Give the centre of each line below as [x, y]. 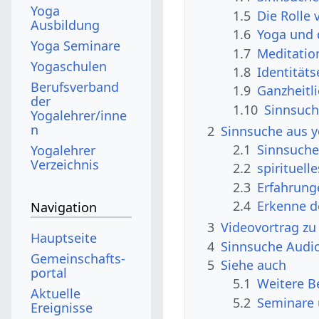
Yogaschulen [69, 66]
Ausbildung [66, 25]
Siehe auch [254, 265]
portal [49, 272]
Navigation [64, 208]
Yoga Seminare [76, 45]
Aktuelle [56, 293]
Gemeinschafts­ [78, 258]
